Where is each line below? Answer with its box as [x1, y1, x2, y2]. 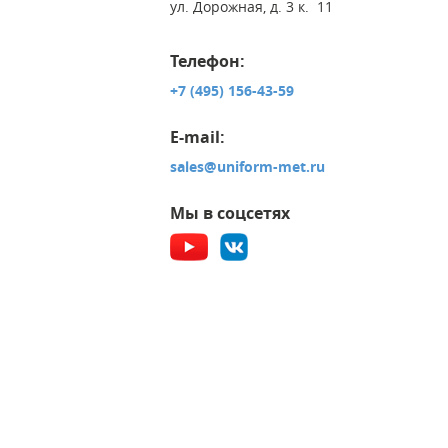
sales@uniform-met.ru [169, 157, 325, 177]
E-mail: [169, 126, 225, 149]
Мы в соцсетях [169, 202, 290, 225]
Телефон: [169, 50, 245, 73]
